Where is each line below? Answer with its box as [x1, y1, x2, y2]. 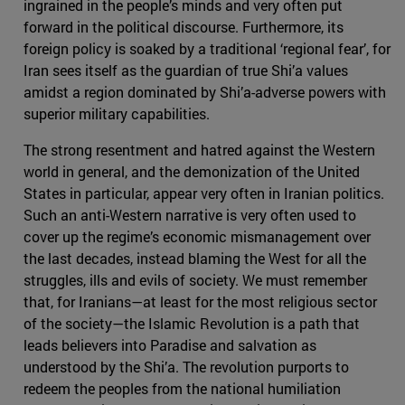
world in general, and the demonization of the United [24, 162, 360, 182]
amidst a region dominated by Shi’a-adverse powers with [24, 82, 386, 102]
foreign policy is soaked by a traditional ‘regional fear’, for [24, 39, 391, 59]
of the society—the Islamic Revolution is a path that [24, 314, 360, 334]
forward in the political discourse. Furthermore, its [24, 17, 344, 37]
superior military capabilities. [24, 104, 210, 124]
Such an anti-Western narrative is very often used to [24, 205, 356, 225]
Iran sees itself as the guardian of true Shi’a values [24, 61, 348, 80]
